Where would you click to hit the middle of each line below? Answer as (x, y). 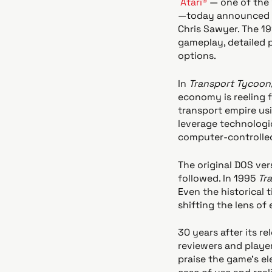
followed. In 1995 (218, 178)
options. (198, 56)
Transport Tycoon (229, 83)
